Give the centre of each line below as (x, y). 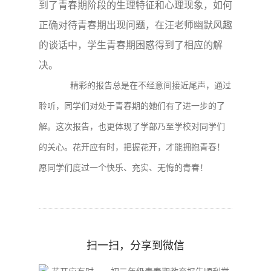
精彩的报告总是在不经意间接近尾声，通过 (151, 86)
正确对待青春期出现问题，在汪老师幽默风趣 (135, 25)
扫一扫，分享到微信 (135, 246)
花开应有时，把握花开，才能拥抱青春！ (149, 148)
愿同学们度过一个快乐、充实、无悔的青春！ (123, 168)
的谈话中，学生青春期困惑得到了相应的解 (131, 45)
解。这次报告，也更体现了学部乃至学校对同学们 (132, 127)
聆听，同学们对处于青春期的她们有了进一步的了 (132, 106)
